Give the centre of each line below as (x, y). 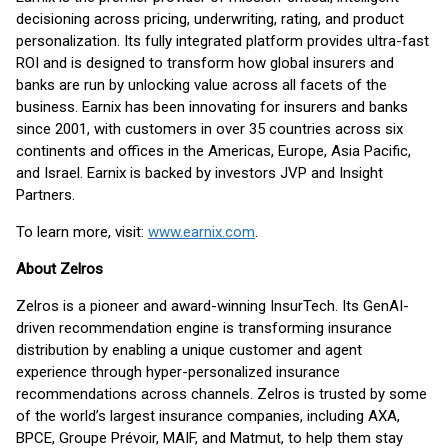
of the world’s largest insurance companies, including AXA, (208, 416)
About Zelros (59, 269)
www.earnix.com (201, 232)
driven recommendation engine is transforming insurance (204, 328)
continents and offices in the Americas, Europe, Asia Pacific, (213, 151)
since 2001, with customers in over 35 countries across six (209, 129)
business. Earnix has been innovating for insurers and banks (212, 107)
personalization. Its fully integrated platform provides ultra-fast (222, 41)
